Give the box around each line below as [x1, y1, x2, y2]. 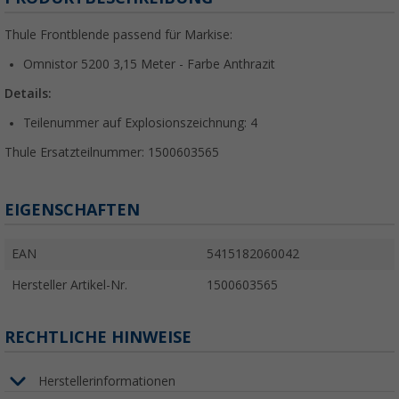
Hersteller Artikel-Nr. [12, 278, 127, 293]
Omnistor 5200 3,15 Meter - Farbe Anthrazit [23, 57, 275, 72]
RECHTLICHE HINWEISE [4, 328, 191, 347]
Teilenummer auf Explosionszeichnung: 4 [23, 116, 257, 131]
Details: [4, 86, 52, 102]
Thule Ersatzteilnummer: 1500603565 [4, 145, 219, 160]
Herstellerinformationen [38, 373, 175, 388]
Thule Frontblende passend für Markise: [4, 28, 232, 43]
